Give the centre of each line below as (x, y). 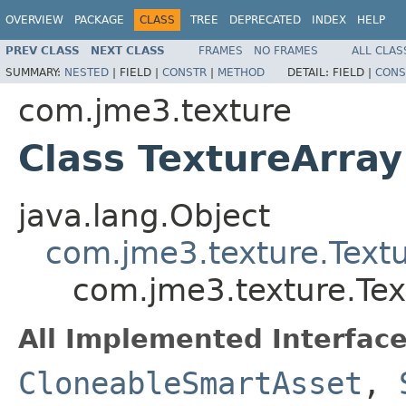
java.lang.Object (144, 215)
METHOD (241, 72)
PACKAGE (99, 20)
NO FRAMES (286, 50)
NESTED (87, 72)
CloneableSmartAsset (190, 383)
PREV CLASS (43, 50)
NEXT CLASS (128, 50)
